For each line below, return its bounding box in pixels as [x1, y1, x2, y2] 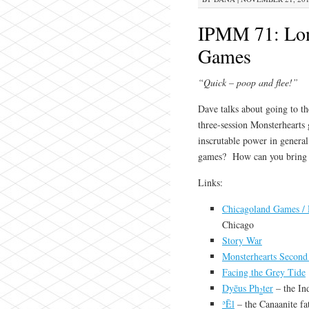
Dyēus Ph [221, 281, 259, 295]
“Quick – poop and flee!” [197, 76, 298, 89]
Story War [221, 234, 262, 247]
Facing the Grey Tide [221, 266, 306, 279]
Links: [197, 176, 223, 189]
